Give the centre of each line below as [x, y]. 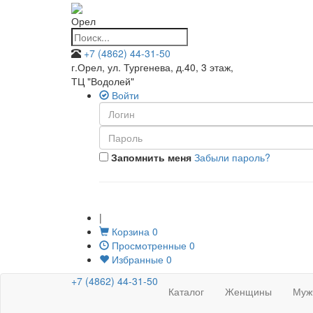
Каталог [186, 292]
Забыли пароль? [232, 158]
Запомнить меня [150, 158]
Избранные [136, 260]
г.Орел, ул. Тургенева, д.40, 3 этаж [151, 67]
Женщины [248, 292]
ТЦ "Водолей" [103, 81]
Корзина [129, 232]
